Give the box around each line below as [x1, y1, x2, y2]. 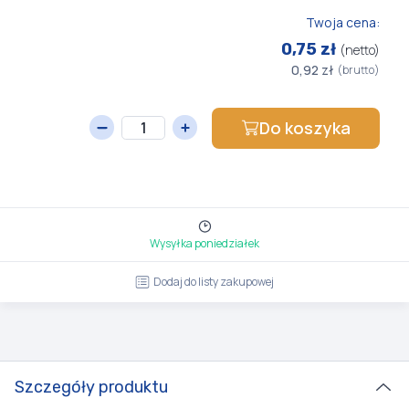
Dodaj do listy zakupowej [153, 274, 274, 289]
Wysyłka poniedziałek [150, 236, 259, 251]
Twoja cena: [306, 14, 380, 31]
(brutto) [337, 61, 380, 78]
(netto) [340, 41, 380, 58]
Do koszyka [259, 117, 351, 139]
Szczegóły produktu [15, 377, 168, 397]
